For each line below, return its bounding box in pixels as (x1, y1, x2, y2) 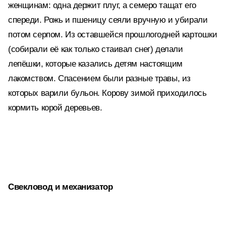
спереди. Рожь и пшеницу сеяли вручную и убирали (8, 15, 208, 25)
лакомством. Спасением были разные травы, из (8, 74, 191, 83)
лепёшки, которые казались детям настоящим (8, 59, 183, 69)
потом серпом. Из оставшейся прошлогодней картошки (8, 30, 217, 39)
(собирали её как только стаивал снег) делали (8, 44, 183, 54)
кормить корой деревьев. (8, 103, 102, 112)
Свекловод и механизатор (8, 182, 113, 192)
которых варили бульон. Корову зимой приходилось (8, 88, 207, 98)
